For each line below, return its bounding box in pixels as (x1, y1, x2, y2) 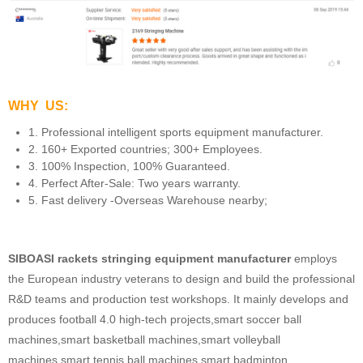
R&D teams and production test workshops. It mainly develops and (8, 292, 348, 305)
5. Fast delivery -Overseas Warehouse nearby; (28, 193, 267, 207)
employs (291, 251, 337, 265)
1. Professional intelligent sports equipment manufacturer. (28, 125, 323, 139)
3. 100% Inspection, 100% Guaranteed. (28, 159, 230, 173)
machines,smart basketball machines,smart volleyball (8, 332, 280, 346)
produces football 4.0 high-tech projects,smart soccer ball (8, 312, 301, 326)
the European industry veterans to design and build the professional (8, 271, 355, 285)
